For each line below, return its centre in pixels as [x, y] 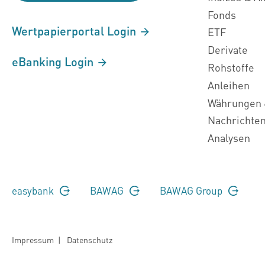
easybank [34, 190]
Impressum [33, 240]
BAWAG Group [192, 190]
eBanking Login [54, 62]
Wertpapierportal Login [75, 31]
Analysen [229, 138]
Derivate [228, 50]
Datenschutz [90, 240]
